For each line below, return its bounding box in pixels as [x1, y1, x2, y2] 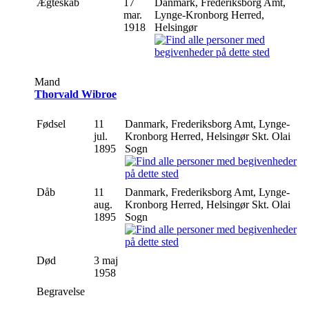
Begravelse [37, 285, 88, 297]
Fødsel [37, 117, 68, 130]
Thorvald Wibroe [34, 88, 117, 100]
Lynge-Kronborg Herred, [154, 8, 264, 21]
